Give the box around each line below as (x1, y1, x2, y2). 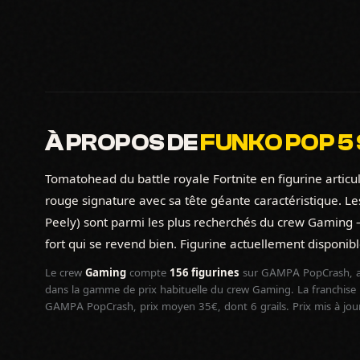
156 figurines (170, 266, 239, 279)
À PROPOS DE (45, 130, 201, 156)
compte (126, 266, 170, 279)
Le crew (45, 266, 85, 279)
